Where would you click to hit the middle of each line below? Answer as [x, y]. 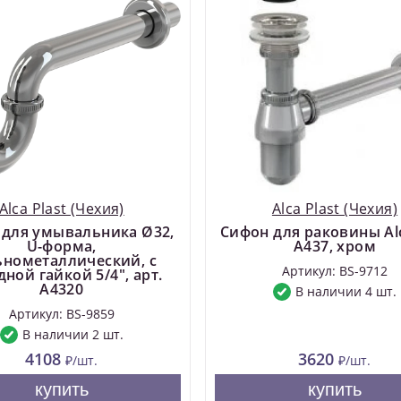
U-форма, [61, 246]
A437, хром [334, 246]
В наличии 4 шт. [346, 292]
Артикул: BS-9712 [334, 270]
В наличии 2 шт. [73, 335]
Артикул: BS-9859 [61, 313]
